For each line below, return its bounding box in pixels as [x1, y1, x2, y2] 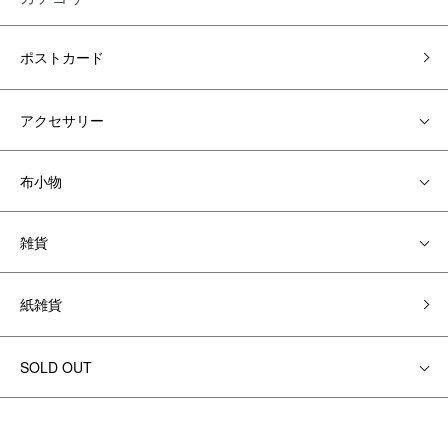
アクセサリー [20, 110, 104, 130]
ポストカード [20, 47, 104, 67]
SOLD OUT [20, 357, 92, 377]
